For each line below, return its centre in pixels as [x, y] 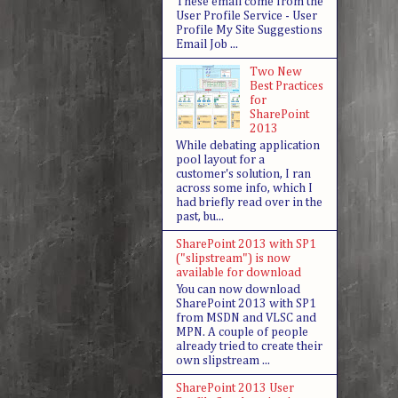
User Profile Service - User [247, 16]
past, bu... [200, 216]
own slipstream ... [223, 360]
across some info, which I [244, 188]
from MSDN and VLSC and [246, 318]
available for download [239, 272]
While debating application [248, 145]
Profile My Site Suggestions [249, 31]
